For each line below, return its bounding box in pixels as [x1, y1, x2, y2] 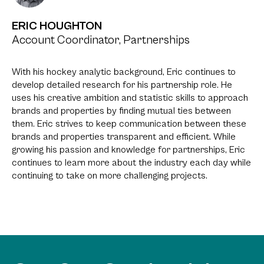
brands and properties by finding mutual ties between [12, 105, 231, 117]
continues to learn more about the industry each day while [12, 157, 251, 169]
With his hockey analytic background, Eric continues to [12, 67, 236, 78]
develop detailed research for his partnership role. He [12, 80, 232, 91]
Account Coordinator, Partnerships [12, 34, 190, 48]
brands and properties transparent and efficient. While [12, 131, 236, 143]
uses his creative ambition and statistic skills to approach [12, 93, 248, 104]
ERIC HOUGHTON [12, 19, 102, 34]
